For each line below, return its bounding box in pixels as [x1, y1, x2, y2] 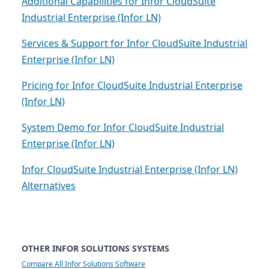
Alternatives [22, 179, 76, 193]
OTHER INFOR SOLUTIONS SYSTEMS [22, 243, 169, 255]
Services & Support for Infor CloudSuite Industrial [22, 37, 247, 50]
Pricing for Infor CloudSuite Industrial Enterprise [22, 79, 243, 92]
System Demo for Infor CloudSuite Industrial [22, 121, 224, 134]
